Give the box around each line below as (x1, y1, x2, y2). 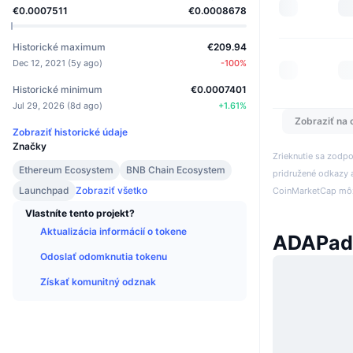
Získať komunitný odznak (40, 275, 156, 288)
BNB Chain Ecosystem (126, 163, 225, 176)
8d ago (70, 99, 99, 111)
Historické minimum (13, 83, 102, 95)
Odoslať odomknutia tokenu (40, 250, 167, 262)
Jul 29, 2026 (13, 99, 65, 111)
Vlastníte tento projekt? (25, 206, 135, 219)
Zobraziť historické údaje (13, 125, 128, 138)
